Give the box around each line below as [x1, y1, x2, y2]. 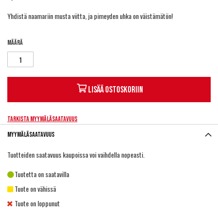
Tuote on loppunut [15, 198, 60, 208]
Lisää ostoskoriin [88, 85, 143, 95]
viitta [72, 11, 85, 21]
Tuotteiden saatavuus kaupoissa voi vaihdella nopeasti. [7, 149, 145, 160]
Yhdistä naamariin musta [7, 11, 72, 21]
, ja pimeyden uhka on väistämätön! [85, 11, 173, 21]
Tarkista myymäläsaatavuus [7, 115, 77, 123]
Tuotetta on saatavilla [15, 169, 69, 179]
